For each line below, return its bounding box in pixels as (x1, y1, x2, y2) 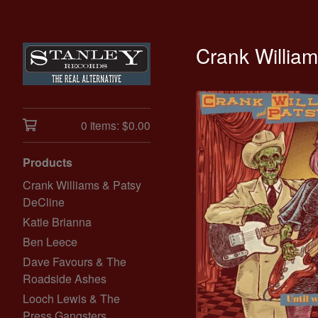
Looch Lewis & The (23, 290, 120, 307)
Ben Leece (23, 234, 77, 250)
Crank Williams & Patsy (23, 177, 141, 193)
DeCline (23, 194, 65, 210)
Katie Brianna (23, 214, 92, 230)
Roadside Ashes (23, 270, 106, 287)
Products (23, 154, 72, 170)
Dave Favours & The (23, 253, 126, 270)
